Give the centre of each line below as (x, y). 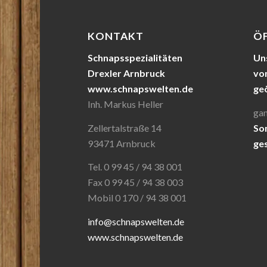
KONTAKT (116, 36)
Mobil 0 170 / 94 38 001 (137, 198)
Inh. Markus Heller (126, 104)
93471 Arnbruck (122, 143)
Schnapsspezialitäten (135, 58)
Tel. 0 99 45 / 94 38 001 (135, 167)
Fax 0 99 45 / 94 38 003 (136, 182)
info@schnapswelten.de (136, 221)
